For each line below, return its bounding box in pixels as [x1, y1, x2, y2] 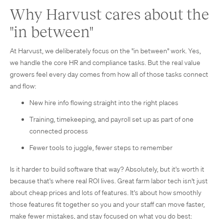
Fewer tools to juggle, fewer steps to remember [29, 143, 173, 152]
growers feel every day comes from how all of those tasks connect [10, 70, 208, 79]
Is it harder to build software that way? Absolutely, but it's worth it [10, 165, 204, 174]
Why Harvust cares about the [10, 4, 209, 23]
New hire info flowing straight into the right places [29, 98, 178, 107]
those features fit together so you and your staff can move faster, [10, 200, 205, 209]
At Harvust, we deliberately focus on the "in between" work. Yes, [10, 46, 201, 55]
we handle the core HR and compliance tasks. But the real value [10, 58, 200, 67]
